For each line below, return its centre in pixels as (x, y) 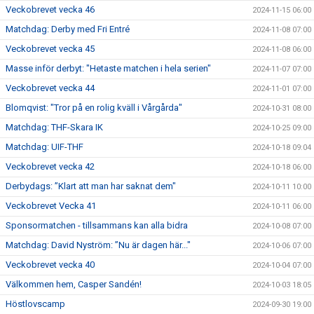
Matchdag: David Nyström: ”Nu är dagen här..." (98, 245)
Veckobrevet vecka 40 (50, 265)
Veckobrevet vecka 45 (50, 49)
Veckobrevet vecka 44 (50, 88)
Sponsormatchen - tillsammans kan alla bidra (97, 225)
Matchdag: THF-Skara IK (54, 127)
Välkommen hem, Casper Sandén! (74, 284)
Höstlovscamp (35, 304)
